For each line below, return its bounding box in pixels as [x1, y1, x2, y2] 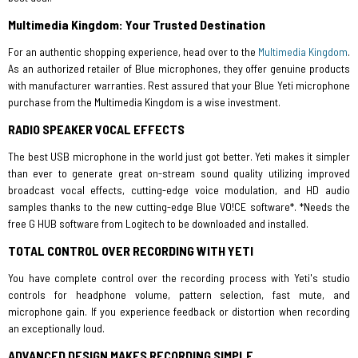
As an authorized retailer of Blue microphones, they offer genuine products [8, 62, 350, 75]
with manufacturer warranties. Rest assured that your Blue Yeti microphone [8, 78, 350, 92]
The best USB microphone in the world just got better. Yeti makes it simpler [8, 149, 350, 163]
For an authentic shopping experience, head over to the [8, 45, 258, 58]
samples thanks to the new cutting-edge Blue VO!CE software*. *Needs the [8, 200, 350, 213]
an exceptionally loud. [8, 321, 105, 335]
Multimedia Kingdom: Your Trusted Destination [8, 17, 265, 32]
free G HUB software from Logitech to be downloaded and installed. [8, 217, 308, 230]
